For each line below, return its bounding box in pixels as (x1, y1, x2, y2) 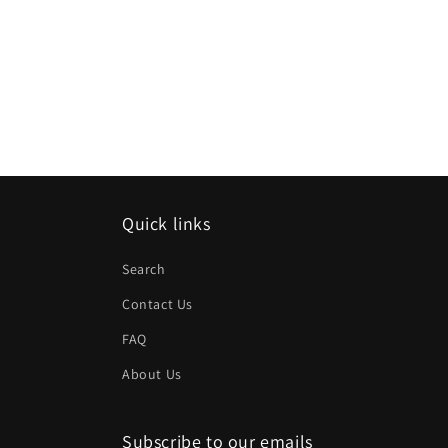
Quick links (122, 212, 211, 235)
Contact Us (122, 295, 193, 313)
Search (122, 260, 166, 278)
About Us (122, 365, 182, 383)
